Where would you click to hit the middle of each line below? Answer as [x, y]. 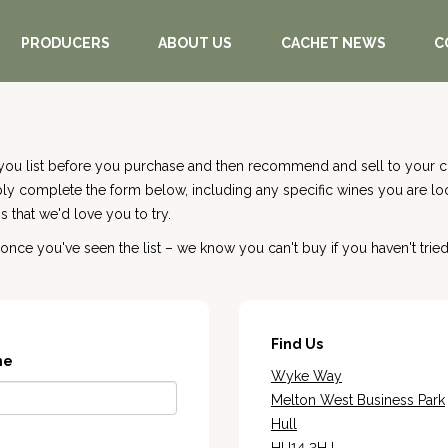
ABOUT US [195, 43]
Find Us [297, 344]
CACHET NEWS [333, 43]
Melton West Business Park [358, 400]
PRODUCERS [65, 43]
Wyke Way [306, 376]
